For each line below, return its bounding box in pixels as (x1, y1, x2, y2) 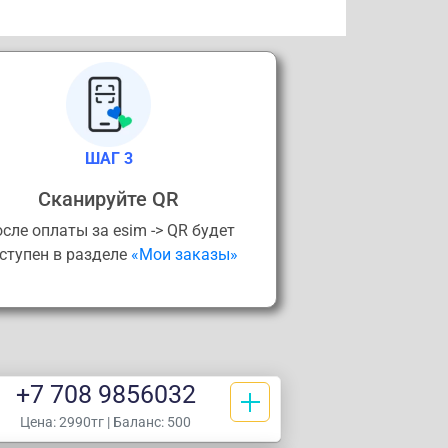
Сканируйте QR (38, 186, 180, 211)
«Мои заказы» (130, 244, 238, 264)
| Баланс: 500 (104, 413, 192, 430)
